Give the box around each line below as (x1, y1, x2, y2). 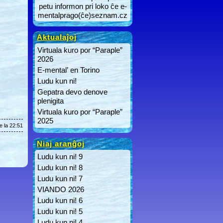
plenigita (37, 97, 64, 105)
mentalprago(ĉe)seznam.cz (38, 11, 127, 19)
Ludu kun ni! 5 (37, 207, 83, 216)
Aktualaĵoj (37, 33, 77, 41)
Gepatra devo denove (37, 88, 108, 96)
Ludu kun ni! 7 (37, 174, 83, 183)
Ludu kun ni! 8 (37, 163, 83, 172)
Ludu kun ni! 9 (37, 152, 83, 161)
